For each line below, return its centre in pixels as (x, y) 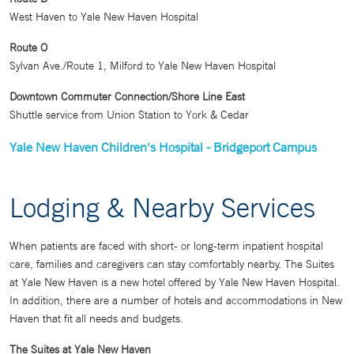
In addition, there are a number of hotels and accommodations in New (176, 301)
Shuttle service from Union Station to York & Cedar (129, 115)
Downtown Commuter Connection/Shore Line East (127, 97)
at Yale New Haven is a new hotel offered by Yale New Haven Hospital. (175, 282)
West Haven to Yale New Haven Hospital (104, 17)
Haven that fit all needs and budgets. (96, 319)
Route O (28, 48)
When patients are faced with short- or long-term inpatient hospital (166, 246)
